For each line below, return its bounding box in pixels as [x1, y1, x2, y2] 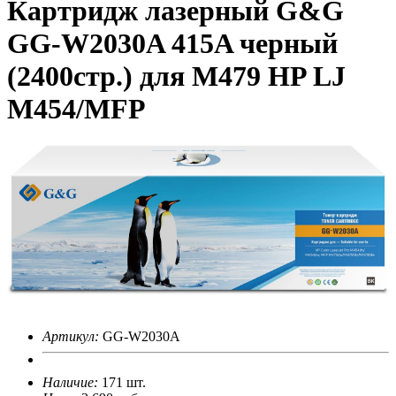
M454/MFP [7, 93, 146, 126]
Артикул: [42, 328, 99, 344]
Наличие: [42, 374, 98, 390]
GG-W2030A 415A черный [7, 27, 338, 60]
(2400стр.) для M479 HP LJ [7, 60, 346, 93]
